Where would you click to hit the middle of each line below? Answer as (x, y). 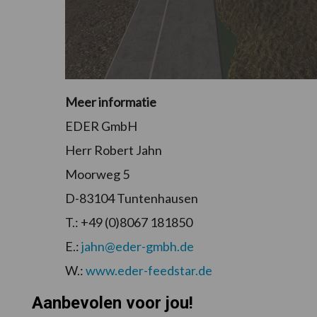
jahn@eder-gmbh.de (138, 247)
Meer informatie (111, 102)
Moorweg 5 (97, 174)
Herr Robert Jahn (114, 150)
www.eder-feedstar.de (149, 271)
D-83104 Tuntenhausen (132, 198)
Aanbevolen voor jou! (112, 303)
